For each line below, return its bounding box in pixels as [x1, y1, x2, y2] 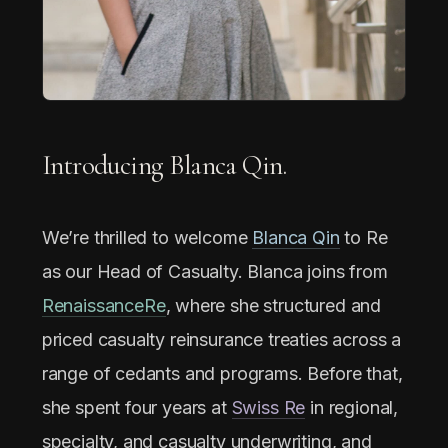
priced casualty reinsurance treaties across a [41, 328, 402, 350]
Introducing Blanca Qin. [41, 148, 287, 182]
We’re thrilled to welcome [41, 226, 253, 248]
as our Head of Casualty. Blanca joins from [41, 260, 388, 282]
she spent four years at [41, 396, 232, 418]
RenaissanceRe [41, 294, 166, 316]
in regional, [305, 396, 399, 418]
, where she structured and [165, 294, 382, 316]
